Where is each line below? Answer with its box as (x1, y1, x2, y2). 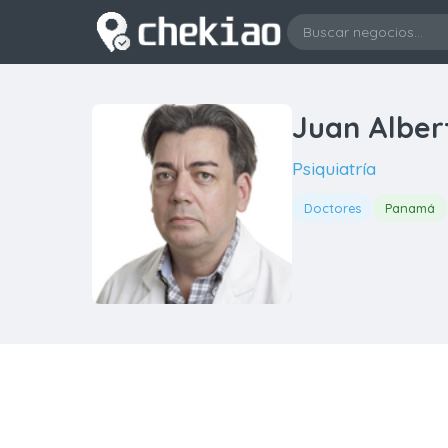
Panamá (385, 200, 435, 216)
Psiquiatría (292, 157, 376, 179)
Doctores (304, 200, 361, 216)
